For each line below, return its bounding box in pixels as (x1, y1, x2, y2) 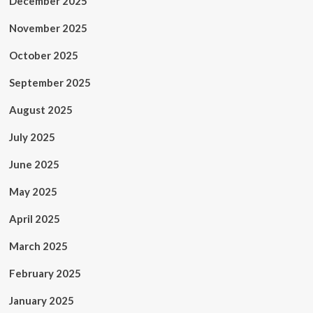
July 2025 (8, 131, 55, 143)
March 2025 (8, 240, 68, 252)
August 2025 (8, 103, 73, 116)
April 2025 (8, 212, 60, 225)
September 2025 (8, 76, 91, 89)
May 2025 (8, 185, 57, 198)
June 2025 (8, 158, 59, 170)
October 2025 (8, 49, 78, 61)
